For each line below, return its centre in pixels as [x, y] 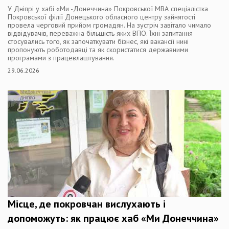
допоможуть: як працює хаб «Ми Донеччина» [113, 218]
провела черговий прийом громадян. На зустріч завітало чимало [109, 25]
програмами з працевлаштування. [61, 58]
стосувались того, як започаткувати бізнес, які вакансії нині [98, 41]
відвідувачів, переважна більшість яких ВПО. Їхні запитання [100, 33]
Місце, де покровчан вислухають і [87, 204]
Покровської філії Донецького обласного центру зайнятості [101, 17]
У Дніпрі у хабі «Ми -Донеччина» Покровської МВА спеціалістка [108, 8]
